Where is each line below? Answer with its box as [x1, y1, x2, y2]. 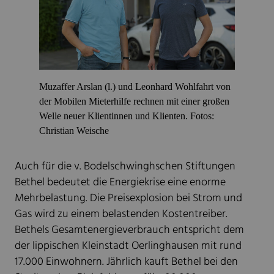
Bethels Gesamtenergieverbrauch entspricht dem [15, 221, 244, 239]
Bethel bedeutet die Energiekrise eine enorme [15, 173, 226, 191]
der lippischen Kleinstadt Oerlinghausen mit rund [15, 237, 242, 255]
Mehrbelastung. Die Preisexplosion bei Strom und [15, 189, 242, 207]
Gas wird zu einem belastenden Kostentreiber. [15, 205, 228, 223]
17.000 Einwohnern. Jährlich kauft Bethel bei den [15, 253, 238, 271]
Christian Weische [39, 125, 109, 136]
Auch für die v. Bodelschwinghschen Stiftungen [15, 157, 235, 176]
